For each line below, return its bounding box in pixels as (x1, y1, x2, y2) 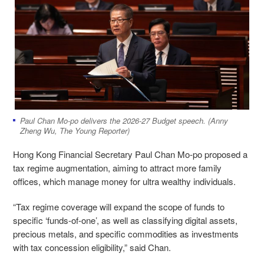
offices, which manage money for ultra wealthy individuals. (13, 175, 236, 188)
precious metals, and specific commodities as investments (13, 227, 239, 240)
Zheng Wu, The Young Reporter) (20, 125, 130, 137)
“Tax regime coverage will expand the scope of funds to (13, 200, 225, 213)
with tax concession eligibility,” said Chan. (13, 241, 171, 254)
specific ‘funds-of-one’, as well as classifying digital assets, (13, 214, 237, 227)
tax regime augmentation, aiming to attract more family (13, 161, 222, 174)
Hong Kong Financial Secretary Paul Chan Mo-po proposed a (13, 148, 247, 161)
